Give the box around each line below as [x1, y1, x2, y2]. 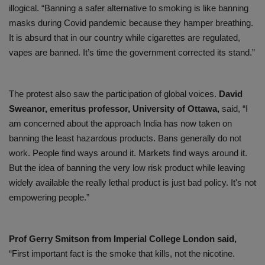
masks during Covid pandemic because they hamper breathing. [9, 18, 253, 28]
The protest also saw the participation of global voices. [9, 89, 219, 99]
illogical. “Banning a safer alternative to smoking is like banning [9, 3, 248, 14]
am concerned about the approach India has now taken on [9, 118, 232, 129]
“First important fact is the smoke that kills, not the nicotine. [9, 248, 235, 259]
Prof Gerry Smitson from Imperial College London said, [9, 234, 237, 244]
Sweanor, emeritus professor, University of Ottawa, [9, 104, 219, 114]
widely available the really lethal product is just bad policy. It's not [9, 177, 256, 188]
